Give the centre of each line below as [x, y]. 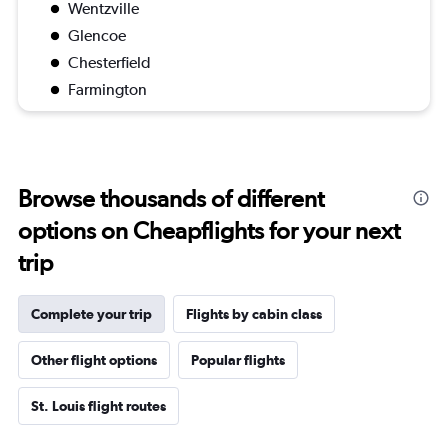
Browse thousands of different [171, 198]
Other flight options [94, 360]
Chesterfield [109, 62]
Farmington [107, 89]
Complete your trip [91, 314]
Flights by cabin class [254, 314]
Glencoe [97, 35]
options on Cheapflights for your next [209, 230]
